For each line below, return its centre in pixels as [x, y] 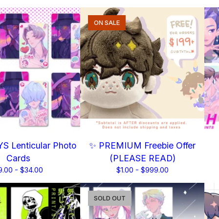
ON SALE [107, 23]
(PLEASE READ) [142, 158]
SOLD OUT [110, 198]
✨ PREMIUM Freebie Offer [142, 145]
